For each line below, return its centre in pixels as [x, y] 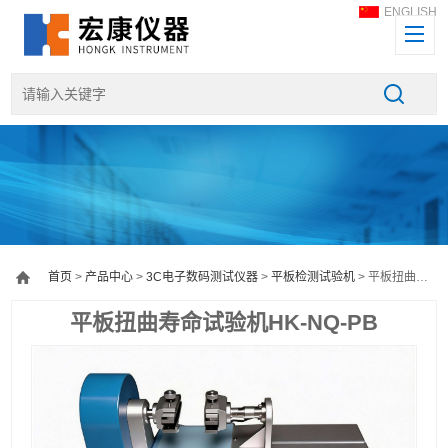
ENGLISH [410, 12]
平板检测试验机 [313, 277]
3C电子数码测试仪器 [202, 277]
